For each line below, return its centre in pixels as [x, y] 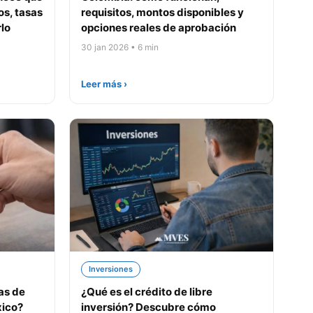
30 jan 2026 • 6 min [120, 47]
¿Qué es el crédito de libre [147, 292]
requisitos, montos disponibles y [162, 12]
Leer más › [104, 84]
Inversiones [111, 269]
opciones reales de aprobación [159, 28]
